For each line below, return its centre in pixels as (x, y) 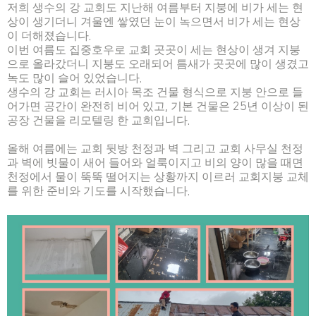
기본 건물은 (202, 107)
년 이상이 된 (278, 107)
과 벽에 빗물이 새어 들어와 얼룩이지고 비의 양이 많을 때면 (155, 163)
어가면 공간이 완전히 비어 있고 (86, 107)
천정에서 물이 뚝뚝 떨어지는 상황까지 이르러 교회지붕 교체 (158, 177)
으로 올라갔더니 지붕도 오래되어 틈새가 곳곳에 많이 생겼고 (158, 64)
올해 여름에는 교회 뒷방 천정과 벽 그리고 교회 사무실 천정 (155, 149)
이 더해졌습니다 (48, 36)
